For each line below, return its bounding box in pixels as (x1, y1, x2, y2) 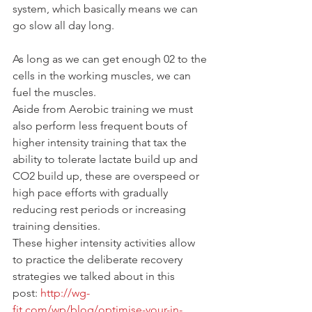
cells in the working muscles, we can (13, 68, 194, 82)
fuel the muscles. (13, 85, 96, 99)
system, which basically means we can (13, 1, 201, 15)
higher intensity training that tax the (13, 135, 189, 149)
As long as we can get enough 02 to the (13, 52, 210, 65)
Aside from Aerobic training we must (13, 102, 196, 116)
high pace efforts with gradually (13, 185, 171, 199)
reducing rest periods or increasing (13, 202, 189, 216)
